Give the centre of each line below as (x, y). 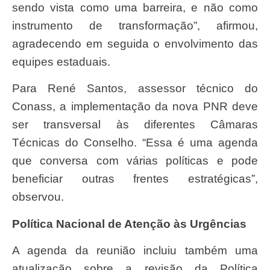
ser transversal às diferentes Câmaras (135, 125)
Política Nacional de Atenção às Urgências (133, 224)
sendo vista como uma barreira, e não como (135, 8)
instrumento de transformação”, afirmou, (135, 26)
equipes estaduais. (61, 62)
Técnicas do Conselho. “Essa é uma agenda (135, 143)
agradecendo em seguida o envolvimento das (135, 44)
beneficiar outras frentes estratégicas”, (135, 179)
